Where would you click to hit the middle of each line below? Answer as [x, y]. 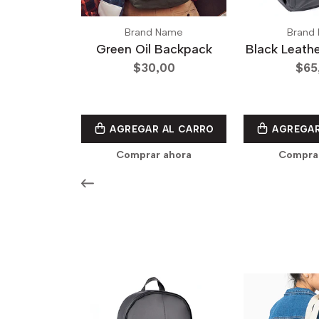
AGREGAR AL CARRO [161, 129]
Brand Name [154, 32]
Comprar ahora [154, 154]
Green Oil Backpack [154, 48]
